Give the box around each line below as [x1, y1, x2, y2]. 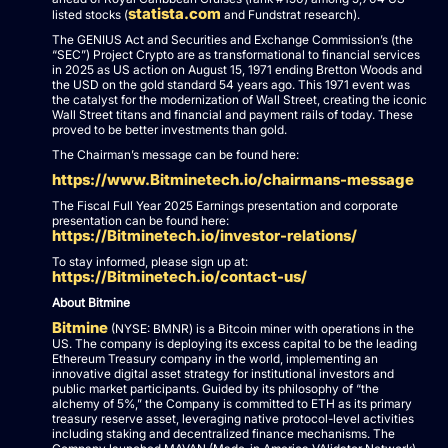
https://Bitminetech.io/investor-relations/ [52, 225, 357, 245]
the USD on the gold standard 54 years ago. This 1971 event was [52, 76, 410, 92]
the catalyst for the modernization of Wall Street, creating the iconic [52, 91, 427, 107]
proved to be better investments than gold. [52, 121, 287, 137]
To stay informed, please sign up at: [52, 253, 248, 269]
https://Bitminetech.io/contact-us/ [52, 266, 307, 286]
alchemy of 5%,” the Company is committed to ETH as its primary [52, 395, 412, 411]
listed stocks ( [52, 6, 128, 22]
